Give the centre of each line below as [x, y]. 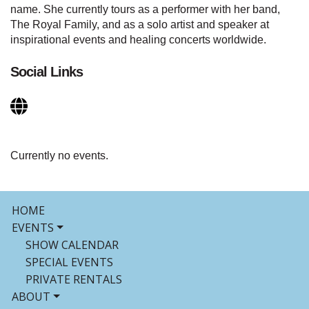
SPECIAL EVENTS [69, 262]
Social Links [47, 72]
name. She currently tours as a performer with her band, [145, 10]
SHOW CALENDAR [72, 245]
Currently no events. [59, 156]
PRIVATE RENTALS [74, 280]
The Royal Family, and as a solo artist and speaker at [140, 25]
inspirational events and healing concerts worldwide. [138, 40]
